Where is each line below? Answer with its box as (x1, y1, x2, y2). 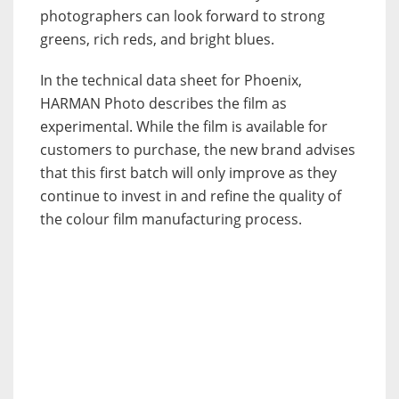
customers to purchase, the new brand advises (40, 139, 355, 159)
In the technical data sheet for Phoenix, (40, 69, 302, 90)
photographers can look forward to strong (40, 5, 325, 26)
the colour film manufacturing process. (40, 208, 302, 229)
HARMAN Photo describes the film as (40, 93, 287, 113)
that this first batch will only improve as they (40, 162, 337, 183)
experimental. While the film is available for (40, 116, 328, 136)
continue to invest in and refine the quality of (40, 185, 341, 206)
